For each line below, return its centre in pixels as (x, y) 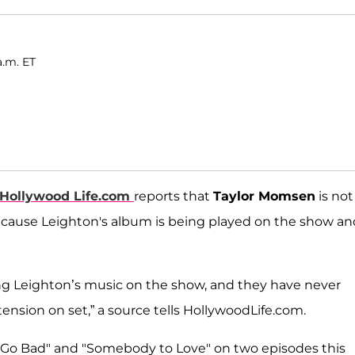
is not (334, 197)
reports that (174, 197)
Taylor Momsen (264, 197)
